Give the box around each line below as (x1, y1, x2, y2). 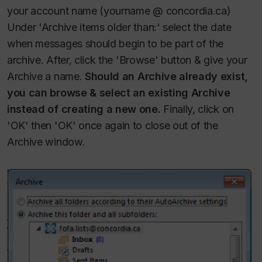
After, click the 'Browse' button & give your (46, 53, 247, 66)
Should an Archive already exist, (84, 70, 248, 82)
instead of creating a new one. (7, 102, 164, 115)
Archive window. (7, 135, 85, 148)
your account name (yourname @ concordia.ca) (7, 4, 231, 17)
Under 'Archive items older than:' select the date (7, 20, 232, 33)
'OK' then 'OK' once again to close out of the (7, 119, 218, 132)
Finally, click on (163, 102, 234, 115)
